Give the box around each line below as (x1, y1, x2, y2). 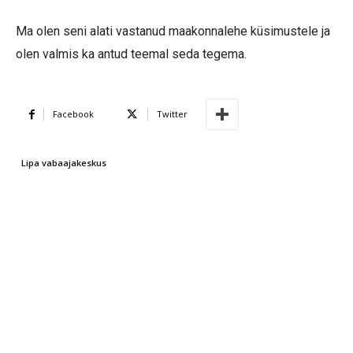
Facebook (53, 108, 94, 121)
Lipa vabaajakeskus (21, 157, 106, 169)
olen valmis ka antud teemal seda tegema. (16, 46, 247, 62)
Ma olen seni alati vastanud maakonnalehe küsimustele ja (16, 24, 330, 39)
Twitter (157, 108, 188, 121)
